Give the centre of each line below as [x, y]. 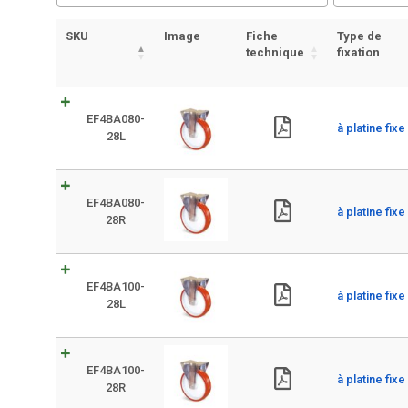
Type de [359, 36]
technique [275, 52]
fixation [358, 52]
